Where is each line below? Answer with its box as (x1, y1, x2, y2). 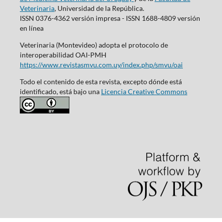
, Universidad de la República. (54, 3, 144, 12)
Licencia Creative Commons (101, 87, 187, 96)
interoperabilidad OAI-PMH (19, 50, 107, 59)
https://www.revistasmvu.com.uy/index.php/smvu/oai (19, 60, 183, 69)
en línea (19, 23, 44, 32)
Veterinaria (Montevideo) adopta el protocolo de (19, 40, 168, 49)
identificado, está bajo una (19, 87, 101, 96)
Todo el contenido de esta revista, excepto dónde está (19, 77, 182, 86)
